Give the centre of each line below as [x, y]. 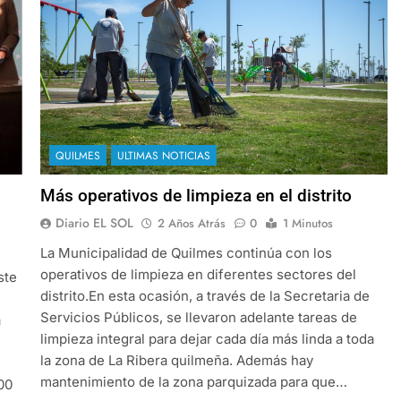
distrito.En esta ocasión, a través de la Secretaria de [205, 295]
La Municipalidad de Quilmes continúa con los [186, 252]
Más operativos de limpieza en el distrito [196, 195]
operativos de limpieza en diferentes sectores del [198, 274]
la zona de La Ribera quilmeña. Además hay [176, 360]
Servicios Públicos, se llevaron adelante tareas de [198, 317]
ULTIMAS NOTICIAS [163, 155]
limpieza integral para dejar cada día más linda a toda [207, 338]
